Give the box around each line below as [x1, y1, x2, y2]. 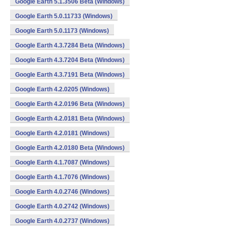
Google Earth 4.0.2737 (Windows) [15, 217, 109, 224]
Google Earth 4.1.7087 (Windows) [15, 159, 109, 166]
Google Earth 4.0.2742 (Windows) [15, 203, 109, 210]
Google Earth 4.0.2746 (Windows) [15, 188, 109, 195]
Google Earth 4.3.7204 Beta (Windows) [15, 56, 125, 64]
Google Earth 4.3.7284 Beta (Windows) [15, 42, 125, 49]
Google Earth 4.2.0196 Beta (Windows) [15, 100, 125, 107]
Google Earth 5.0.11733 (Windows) [15, 13, 112, 20]
